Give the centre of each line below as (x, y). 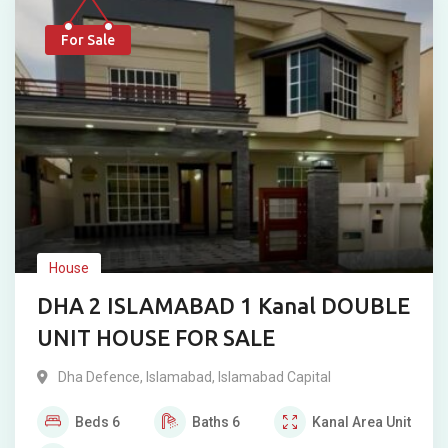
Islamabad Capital (274, 377)
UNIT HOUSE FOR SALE (156, 337)
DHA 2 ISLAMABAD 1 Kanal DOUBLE (223, 305)
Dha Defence (99, 377)
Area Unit (381, 422)
